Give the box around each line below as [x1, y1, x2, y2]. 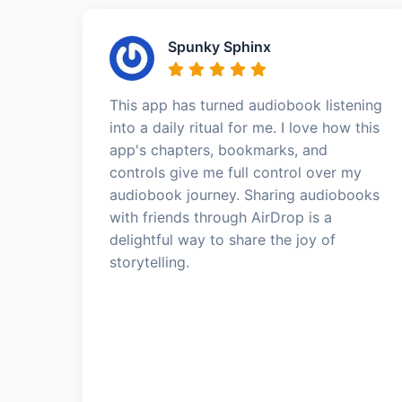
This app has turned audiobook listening [109, 95, 382, 114]
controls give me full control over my [109, 162, 362, 181]
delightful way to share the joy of [109, 230, 336, 249]
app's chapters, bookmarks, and [109, 140, 328, 159]
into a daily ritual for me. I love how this [109, 118, 380, 136]
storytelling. [109, 252, 189, 271]
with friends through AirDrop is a [109, 207, 332, 226]
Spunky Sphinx [168, 37, 271, 56]
